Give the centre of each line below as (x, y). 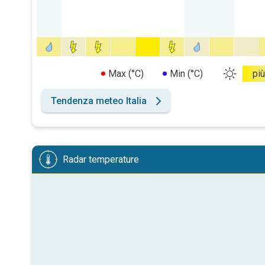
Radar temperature (101, 159)
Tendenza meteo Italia (99, 101)
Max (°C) (126, 74)
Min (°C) (186, 74)
